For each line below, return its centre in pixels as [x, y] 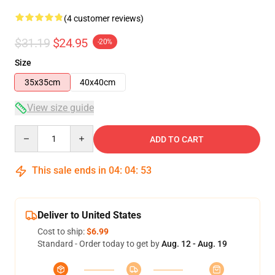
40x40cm [98, 82]
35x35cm [42, 82]
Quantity [31, 131]
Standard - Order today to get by [99, 244]
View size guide [60, 108]
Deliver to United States [89, 215]
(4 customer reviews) [104, 18]
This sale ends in [69, 170]
